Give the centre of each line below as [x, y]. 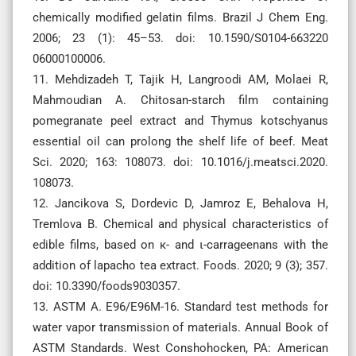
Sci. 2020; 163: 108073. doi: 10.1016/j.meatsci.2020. [180, 162]
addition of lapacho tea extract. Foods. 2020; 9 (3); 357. [180, 265]
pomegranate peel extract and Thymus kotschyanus [180, 120]
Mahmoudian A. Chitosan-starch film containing [180, 100]
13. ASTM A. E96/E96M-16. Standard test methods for [180, 306]
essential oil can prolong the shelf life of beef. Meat [180, 141]
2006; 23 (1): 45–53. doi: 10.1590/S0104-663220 [180, 38]
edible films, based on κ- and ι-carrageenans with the [180, 244]
